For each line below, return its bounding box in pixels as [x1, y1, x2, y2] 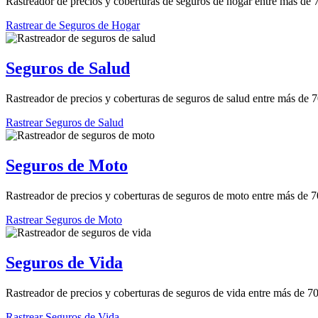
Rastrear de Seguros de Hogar [6, 19, 140, 32]
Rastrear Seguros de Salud [6, 116, 124, 129]
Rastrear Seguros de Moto [6, 214, 122, 226]
